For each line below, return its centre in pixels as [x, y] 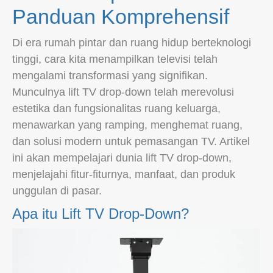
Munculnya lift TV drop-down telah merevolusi [123, 92]
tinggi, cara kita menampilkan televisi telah [115, 59]
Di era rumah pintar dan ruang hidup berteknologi [132, 42]
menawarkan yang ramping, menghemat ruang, [127, 125]
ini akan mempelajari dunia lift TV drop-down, [122, 158]
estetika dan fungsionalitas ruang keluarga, [116, 108]
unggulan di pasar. [57, 190]
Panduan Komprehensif [121, 16]
